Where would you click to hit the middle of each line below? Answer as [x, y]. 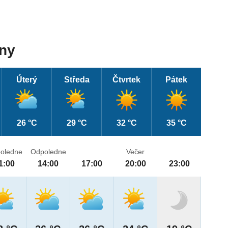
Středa [77, 80]
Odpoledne [48, 152]
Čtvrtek [127, 80]
